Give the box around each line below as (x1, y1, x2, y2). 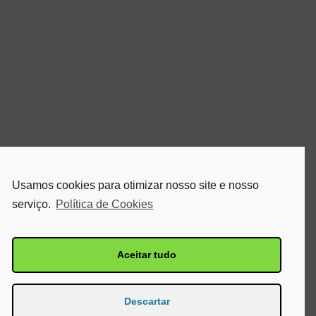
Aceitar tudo (117, 249, 176, 261)
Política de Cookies (56, 197, 154, 210)
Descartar (123, 296, 170, 308)
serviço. (12, 197, 54, 210)
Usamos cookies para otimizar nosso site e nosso (12, 178, 259, 191)
